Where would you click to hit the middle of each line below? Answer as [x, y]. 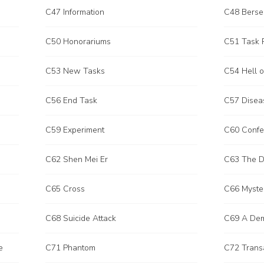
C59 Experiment [75, 130]
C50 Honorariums [78, 42]
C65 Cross [65, 189]
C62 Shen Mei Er [77, 159]
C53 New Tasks [75, 71]
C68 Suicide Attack [81, 218]
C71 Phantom [70, 248]
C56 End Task [71, 100]
